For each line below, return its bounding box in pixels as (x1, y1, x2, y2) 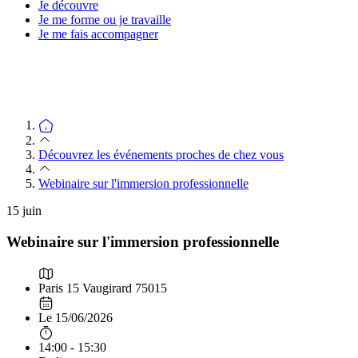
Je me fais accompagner (38, 27, 158, 41)
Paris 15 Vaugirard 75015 (38, 280, 167, 295)
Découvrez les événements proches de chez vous (38, 148, 284, 162)
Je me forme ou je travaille (38, 13, 171, 26)
